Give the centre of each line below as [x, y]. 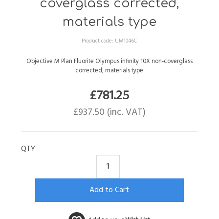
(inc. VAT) [125, 112]
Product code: [99, 41]
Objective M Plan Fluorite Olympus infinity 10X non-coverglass [109, 61]
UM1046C [126, 41]
